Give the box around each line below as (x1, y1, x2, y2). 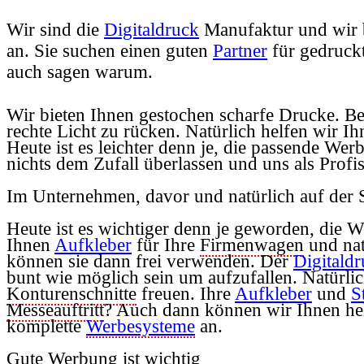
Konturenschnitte (6, 283, 136, 304)
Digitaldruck (104, 19, 199, 40)
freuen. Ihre (136, 283, 235, 304)
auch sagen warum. (6, 61, 153, 82)
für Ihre (132, 234, 200, 255)
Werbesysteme (86, 315, 195, 336)
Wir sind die (6, 19, 104, 40)
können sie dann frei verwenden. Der (6, 250, 293, 271)
